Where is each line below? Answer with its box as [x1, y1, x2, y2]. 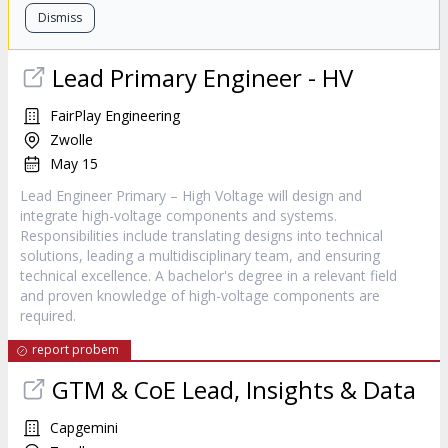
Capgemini [50, 418, 118, 437]
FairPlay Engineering [50, 106, 180, 125]
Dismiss [38, 9, 82, 26]
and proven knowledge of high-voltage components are [20, 286, 380, 305]
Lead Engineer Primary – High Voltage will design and [20, 186, 362, 205]
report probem [32, 341, 119, 358]
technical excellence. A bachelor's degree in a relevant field [20, 266, 397, 285]
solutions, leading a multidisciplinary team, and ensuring [20, 246, 380, 265]
